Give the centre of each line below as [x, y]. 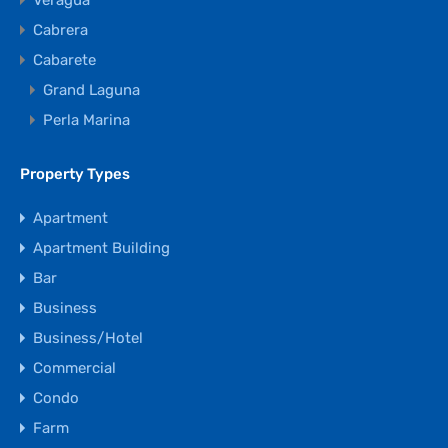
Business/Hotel [88, 338]
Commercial [74, 368]
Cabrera [60, 30]
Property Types [75, 174]
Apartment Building [101, 248]
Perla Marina [86, 120]
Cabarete [64, 60]
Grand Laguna [91, 90]
